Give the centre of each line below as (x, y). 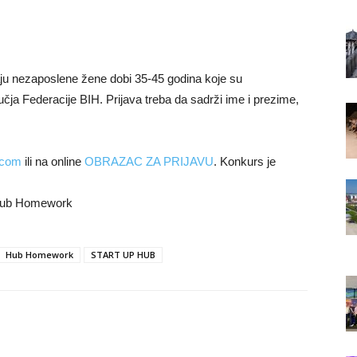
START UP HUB (123, 255)
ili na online (53, 161)
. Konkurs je (245, 161)
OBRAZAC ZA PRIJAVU (149, 161)
